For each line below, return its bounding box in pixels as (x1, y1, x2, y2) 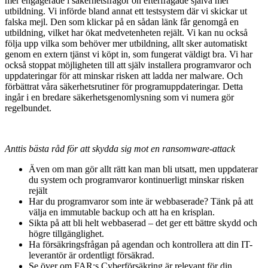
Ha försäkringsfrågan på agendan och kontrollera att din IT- (29, 239, 252, 250)
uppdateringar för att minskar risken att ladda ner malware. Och (5, 71, 243, 81)
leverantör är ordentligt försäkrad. (29, 250, 154, 261)
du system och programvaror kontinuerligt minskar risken (29, 175, 244, 185)
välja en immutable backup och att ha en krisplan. (29, 207, 215, 218)
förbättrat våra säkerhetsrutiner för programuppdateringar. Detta (5, 81, 243, 92)
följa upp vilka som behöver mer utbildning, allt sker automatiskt (5, 38, 247, 49)
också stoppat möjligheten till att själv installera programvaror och (5, 60, 251, 71)
